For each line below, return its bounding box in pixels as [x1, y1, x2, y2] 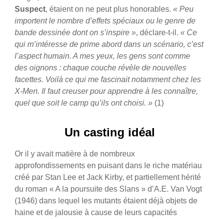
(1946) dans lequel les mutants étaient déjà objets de [15, 197, 197, 205]
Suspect [15, 5, 45, 14]
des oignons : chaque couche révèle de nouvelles [15, 64, 186, 72]
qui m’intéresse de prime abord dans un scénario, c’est [15, 40, 203, 49]
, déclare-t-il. [136, 28, 180, 37]
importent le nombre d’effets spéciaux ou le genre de [15, 17, 196, 25]
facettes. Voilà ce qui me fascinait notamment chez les [15, 75, 201, 84]
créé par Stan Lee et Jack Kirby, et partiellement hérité [15, 173, 201, 182]
